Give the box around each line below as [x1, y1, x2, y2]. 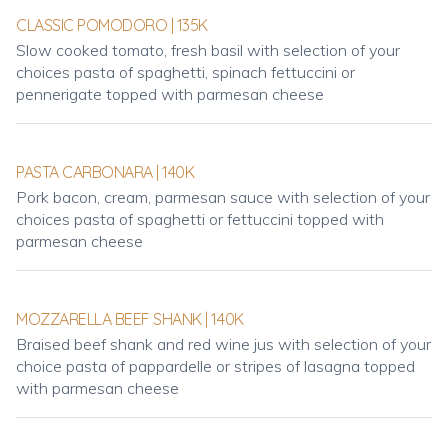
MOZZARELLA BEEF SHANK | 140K [16, 309, 244, 329]
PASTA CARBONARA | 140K [16, 162, 195, 182]
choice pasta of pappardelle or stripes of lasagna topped [16, 356, 415, 376]
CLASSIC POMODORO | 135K [16, 15, 208, 35]
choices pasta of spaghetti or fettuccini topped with [16, 209, 384, 229]
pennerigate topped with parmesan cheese [16, 84, 324, 104]
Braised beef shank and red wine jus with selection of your [16, 334, 431, 354]
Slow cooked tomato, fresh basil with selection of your [16, 40, 400, 60]
